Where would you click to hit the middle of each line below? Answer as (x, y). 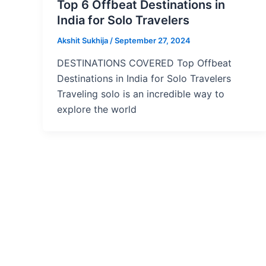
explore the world (97, 109)
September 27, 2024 (153, 41)
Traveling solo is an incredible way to (141, 94)
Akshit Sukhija (83, 41)
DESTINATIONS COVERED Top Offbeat (144, 63)
